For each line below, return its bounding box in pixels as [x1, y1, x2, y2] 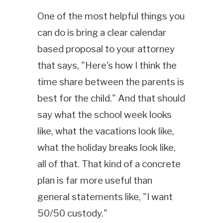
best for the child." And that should [37, 92, 185, 104]
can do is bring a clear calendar [37, 26, 166, 38]
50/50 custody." [37, 207, 108, 219]
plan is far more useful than [37, 174, 152, 186]
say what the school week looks [37, 109, 172, 120]
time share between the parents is [37, 76, 184, 88]
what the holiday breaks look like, [37, 141, 176, 153]
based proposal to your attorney [37, 43, 175, 55]
